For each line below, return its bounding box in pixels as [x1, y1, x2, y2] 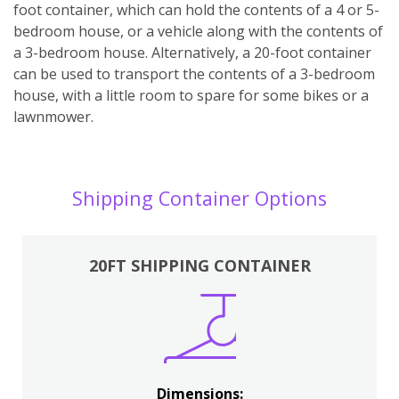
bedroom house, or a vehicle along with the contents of [13, 20, 383, 41]
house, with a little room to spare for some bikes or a [13, 85, 369, 105]
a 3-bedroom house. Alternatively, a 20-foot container [13, 42, 371, 62]
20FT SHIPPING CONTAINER [88, 255, 311, 276]
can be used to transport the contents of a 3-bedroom [13, 63, 375, 84]
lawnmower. [13, 106, 94, 126]
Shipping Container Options [72, 184, 327, 211]
